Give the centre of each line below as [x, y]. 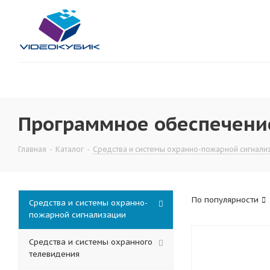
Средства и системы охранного [91, 242]
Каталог [70, 149]
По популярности [225, 200]
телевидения [54, 254]
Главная [32, 149]
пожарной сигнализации [77, 215]
